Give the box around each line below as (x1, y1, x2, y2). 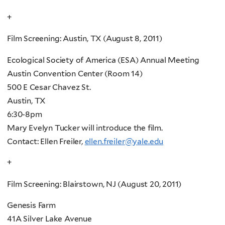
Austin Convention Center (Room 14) (7, 68, 143, 78)
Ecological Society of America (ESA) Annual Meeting (7, 55, 199, 65)
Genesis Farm (7, 200, 56, 210)
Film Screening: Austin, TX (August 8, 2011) (7, 34, 162, 44)
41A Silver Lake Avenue (7, 214, 92, 224)
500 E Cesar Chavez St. (7, 82, 91, 92)
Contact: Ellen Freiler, (7, 136, 85, 146)
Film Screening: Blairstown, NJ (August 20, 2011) (7, 179, 182, 189)
